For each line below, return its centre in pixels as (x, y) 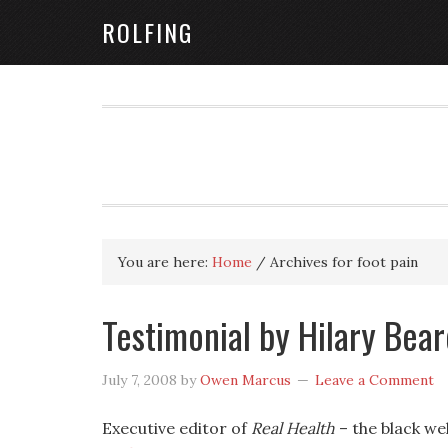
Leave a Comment (374, 380)
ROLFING (147, 32)
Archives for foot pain (342, 262)
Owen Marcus (245, 380)
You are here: (165, 262)
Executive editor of (176, 428)
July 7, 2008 (139, 380)
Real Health (293, 428)
